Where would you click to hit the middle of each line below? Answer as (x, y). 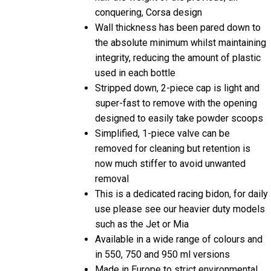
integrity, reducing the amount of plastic (178, 33)
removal (112, 154)
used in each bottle (135, 48)
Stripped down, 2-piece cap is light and (177, 64)
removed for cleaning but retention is (173, 124)
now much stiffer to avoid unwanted (170, 139)
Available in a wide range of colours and (179, 215)
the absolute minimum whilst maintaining (181, 18)
